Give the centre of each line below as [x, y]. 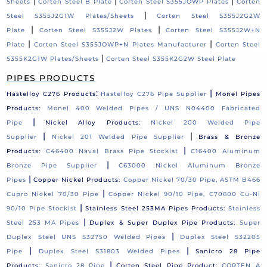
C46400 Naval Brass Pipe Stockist [112, 151]
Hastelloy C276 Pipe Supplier [154, 94]
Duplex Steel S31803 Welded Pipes [109, 252]
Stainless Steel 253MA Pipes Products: [155, 209]
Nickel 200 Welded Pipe [205, 123]
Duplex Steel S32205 [220, 237]
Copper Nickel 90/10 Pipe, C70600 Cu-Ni [184, 194]
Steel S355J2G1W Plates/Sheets [70, 16]
